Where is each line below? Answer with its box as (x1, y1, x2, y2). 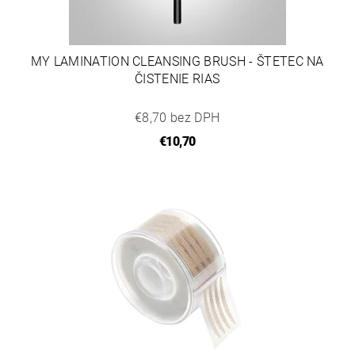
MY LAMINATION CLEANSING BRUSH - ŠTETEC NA (30, 54, 324, 69)
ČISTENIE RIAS (135, 71, 220, 86)
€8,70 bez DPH (135, 110, 220, 125)
